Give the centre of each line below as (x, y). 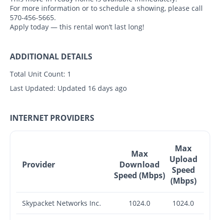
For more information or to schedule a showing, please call (106, 8)
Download (139, 164)
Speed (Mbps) (139, 175)
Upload (183, 159)
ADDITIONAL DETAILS (51, 56)
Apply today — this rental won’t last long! (77, 27)
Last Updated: (33, 88)
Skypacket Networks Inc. (62, 203)
